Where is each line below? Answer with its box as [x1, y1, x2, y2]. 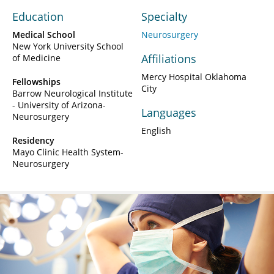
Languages [141, 105, 196, 120]
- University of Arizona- [12, 98, 106, 111]
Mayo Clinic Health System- [12, 146, 124, 158]
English [141, 124, 171, 136]
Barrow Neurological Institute [12, 87, 133, 99]
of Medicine [12, 51, 61, 64]
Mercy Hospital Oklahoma [141, 70, 246, 83]
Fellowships [12, 75, 61, 87]
